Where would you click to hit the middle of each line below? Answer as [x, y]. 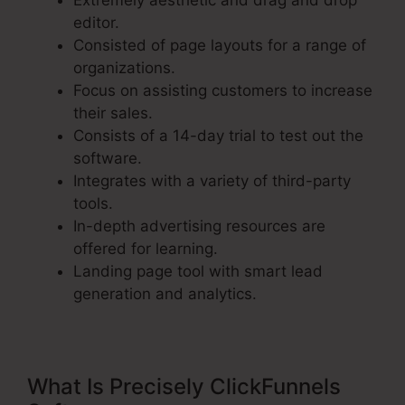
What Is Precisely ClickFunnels [184, 387]
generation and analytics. [165, 294]
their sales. [113, 113]
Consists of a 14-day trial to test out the [218, 136]
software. [108, 159]
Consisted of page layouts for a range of [220, 46]
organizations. [124, 68]
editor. [96, 23]
